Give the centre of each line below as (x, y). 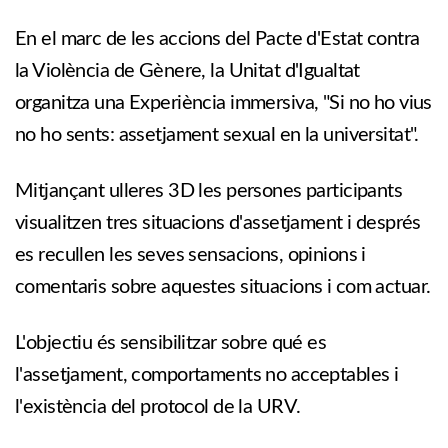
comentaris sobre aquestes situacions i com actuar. (223, 287)
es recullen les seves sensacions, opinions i (190, 255)
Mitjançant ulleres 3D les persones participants (209, 191)
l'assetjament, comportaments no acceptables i (207, 375)
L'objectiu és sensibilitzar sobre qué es (171, 343)
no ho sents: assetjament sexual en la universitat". (217, 135)
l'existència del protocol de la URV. (158, 407)
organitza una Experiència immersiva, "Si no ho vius (223, 103)
